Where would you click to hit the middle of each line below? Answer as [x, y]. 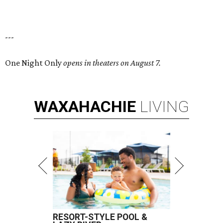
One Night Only [34, 63]
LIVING [165, 107]
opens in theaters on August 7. [112, 63]
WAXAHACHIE [85, 107]
